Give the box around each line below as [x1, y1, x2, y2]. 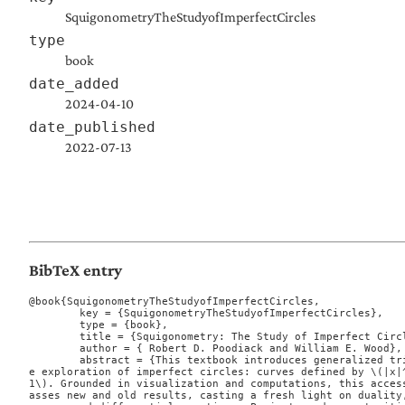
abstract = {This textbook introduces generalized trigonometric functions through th [29, 354, 80, 367]
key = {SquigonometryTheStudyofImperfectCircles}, [29, 307, 80, 320]
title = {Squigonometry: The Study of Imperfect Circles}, [29, 331, 80, 344]
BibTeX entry [29, 259, 122, 279]
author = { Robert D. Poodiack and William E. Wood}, [29, 343, 80, 355]
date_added [29, 74, 119, 92]
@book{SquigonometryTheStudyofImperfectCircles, [29, 296, 320, 308]
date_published [29, 118, 155, 136]
